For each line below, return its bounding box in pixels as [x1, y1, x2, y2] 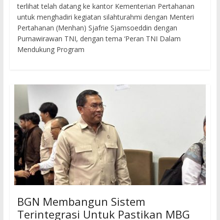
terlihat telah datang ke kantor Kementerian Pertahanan [17, 1, 194, 11]
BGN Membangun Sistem [17, 194, 145, 209]
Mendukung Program [17, 45, 84, 55]
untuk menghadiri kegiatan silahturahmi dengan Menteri [17, 12, 194, 22]
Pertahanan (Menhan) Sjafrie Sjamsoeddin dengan [17, 23, 177, 33]
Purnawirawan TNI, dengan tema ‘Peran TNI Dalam [17, 34, 181, 44]
